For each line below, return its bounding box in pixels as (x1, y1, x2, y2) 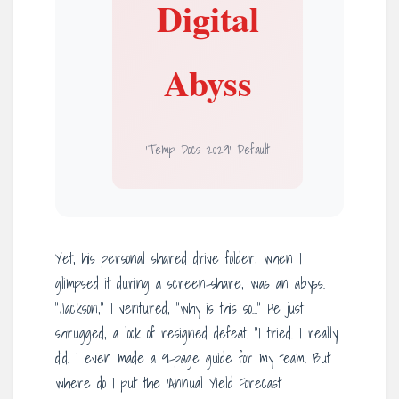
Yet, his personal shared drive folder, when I (55, 247, 302, 271)
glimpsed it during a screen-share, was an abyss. (55, 272, 325, 296)
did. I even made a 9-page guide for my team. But (55, 346, 330, 370)
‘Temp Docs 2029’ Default (145, 139, 270, 160)
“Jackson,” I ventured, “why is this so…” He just (55, 297, 304, 321)
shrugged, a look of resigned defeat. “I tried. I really (55, 322, 338, 346)
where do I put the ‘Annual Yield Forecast (55, 371, 281, 395)
